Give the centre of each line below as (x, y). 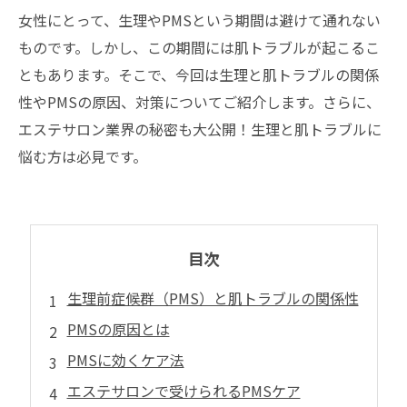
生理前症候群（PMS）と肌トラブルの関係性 (213, 298)
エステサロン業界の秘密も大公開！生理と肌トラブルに (200, 129)
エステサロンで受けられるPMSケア (184, 391)
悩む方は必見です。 (83, 156)
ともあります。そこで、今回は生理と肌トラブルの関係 (199, 74)
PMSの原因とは (118, 329)
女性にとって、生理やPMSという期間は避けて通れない (199, 20)
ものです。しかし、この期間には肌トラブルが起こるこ (199, 47)
